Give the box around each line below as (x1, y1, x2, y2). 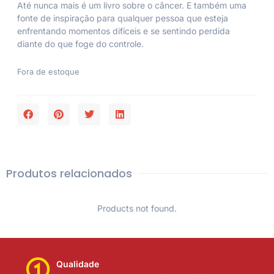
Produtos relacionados (6, 165, 132, 181)
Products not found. (97, 202, 177, 213)
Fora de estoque (17, 67, 80, 76)
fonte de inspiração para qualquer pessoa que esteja (17, 13, 228, 24)
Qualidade (56, 258, 99, 269)
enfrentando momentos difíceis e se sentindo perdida (17, 26, 230, 37)
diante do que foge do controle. (17, 39, 144, 50)
